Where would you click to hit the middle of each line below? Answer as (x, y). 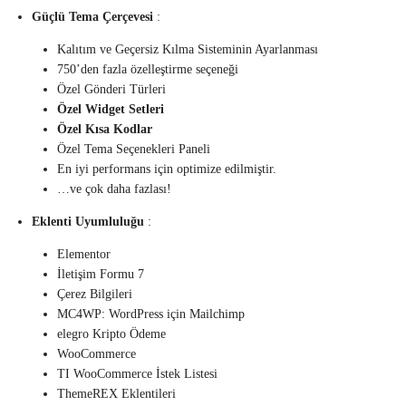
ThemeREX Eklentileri (116, 394)
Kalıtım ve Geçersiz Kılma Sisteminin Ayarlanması (188, 50)
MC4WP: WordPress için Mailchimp (151, 314)
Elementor (84, 255)
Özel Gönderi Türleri (111, 90)
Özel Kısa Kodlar (105, 130)
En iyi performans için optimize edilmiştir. (167, 169)
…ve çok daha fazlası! (114, 189)
